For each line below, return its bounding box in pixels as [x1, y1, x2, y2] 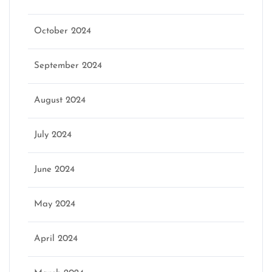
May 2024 [34, 199, 75, 209]
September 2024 [34, 61, 102, 70]
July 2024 [34, 130, 72, 140]
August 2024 [34, 95, 86, 105]
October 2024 [34, 26, 91, 36]
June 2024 [34, 165, 75, 174]
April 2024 [34, 234, 78, 243]
